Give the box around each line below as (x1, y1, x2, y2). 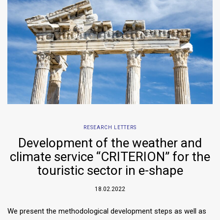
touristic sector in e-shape (37, 163, 183, 178)
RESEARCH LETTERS (83, 124, 137, 130)
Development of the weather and (18, 135, 202, 150)
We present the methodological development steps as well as (7, 206, 206, 216)
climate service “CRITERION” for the (10, 149, 210, 164)
